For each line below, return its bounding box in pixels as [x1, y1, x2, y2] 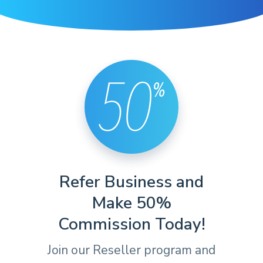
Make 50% [92, 192, 171, 214]
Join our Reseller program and [48, 242, 215, 258]
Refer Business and [59, 171, 204, 193]
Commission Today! [58, 213, 205, 235]
